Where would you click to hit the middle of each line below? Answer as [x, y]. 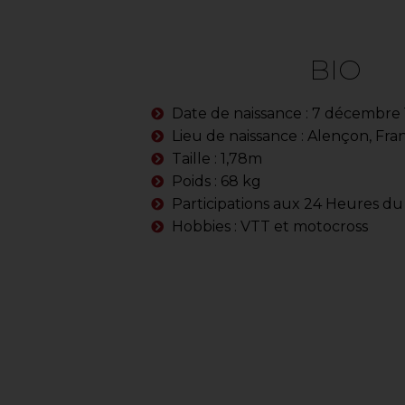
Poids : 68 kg [216, 181]
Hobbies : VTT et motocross [269, 226]
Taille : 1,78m [217, 159]
